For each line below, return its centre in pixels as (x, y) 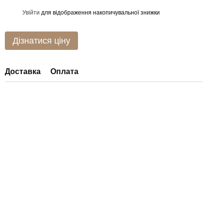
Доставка (23, 71)
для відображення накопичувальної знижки (100, 12)
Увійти (31, 12)
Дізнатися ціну (41, 41)
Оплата (64, 71)
